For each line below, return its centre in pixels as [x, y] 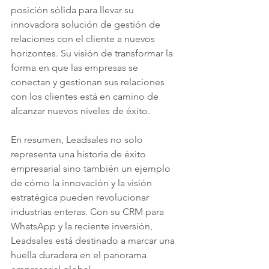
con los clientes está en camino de [86, 96]
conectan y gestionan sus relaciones [89, 82]
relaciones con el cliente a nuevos [84, 39]
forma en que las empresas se [76, 68]
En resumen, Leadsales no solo [78, 140]
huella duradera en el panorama [80, 255]
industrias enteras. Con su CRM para [89, 212]
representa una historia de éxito [80, 154]
